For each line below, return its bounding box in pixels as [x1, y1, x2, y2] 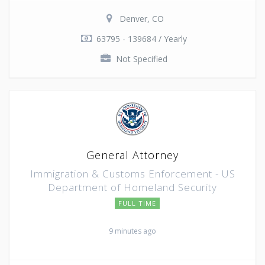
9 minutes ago [109, 225, 156, 236]
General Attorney [86, 147, 179, 162]
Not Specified [115, 53, 167, 64]
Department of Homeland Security [48, 180, 217, 194]
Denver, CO [119, 12, 164, 24]
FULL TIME [118, 198, 156, 208]
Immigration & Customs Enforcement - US [30, 166, 235, 180]
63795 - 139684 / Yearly [96, 33, 187, 44]
